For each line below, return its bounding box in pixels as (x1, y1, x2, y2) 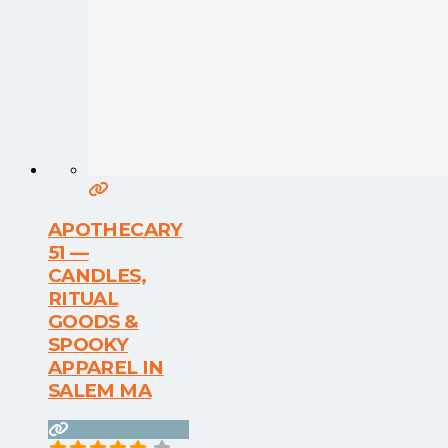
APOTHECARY (48, 217, 183, 241)
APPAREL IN (48, 355, 164, 379)
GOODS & (48, 309, 139, 333)
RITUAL (48, 286, 119, 310)
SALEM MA (48, 378, 151, 402)
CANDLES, (48, 263, 146, 287)
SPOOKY (48, 332, 129, 356)
